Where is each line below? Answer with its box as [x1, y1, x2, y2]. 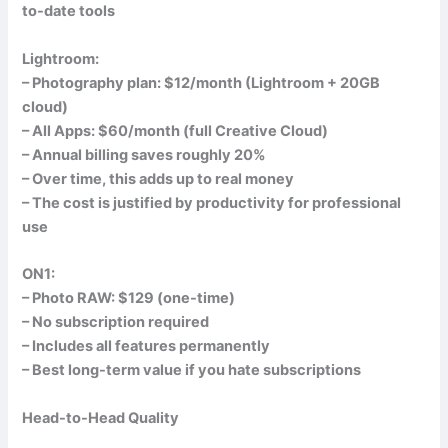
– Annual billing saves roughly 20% [22, 145, 267, 164]
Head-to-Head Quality [22, 408, 180, 427]
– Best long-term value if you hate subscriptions [22, 361, 362, 380]
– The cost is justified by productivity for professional [22, 193, 402, 212]
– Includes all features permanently [22, 337, 271, 356]
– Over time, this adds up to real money [22, 169, 295, 188]
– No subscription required [22, 313, 210, 332]
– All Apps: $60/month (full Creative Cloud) [22, 121, 329, 140]
